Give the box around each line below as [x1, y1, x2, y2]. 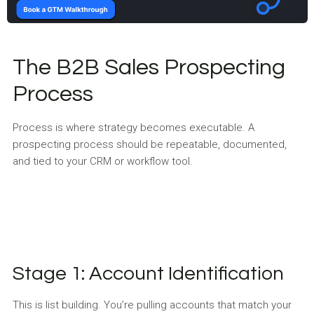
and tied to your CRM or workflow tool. [12, 154, 193, 168]
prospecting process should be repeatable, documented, [12, 137, 287, 151]
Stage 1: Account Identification [12, 263, 284, 284]
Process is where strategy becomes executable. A [12, 121, 254, 134]
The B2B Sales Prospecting [12, 55, 285, 79]
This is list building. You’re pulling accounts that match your [12, 298, 292, 311]
